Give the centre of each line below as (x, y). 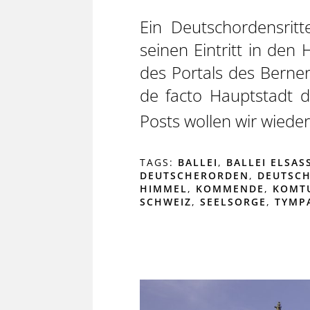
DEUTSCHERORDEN (194, 175)
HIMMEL (163, 188)
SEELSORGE (233, 201)
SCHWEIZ (165, 201)
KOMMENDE (230, 188)
